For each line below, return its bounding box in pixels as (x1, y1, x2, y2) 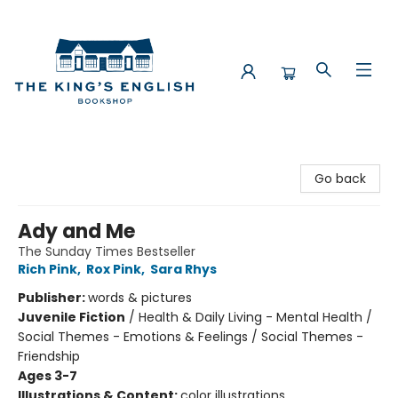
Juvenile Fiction (18, 308, 125, 326)
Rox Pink (86, 260, 141, 278)
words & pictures (88, 289, 192, 306)
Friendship (18, 347, 80, 365)
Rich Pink (18, 260, 77, 278)
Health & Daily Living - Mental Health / (139, 308, 372, 326)
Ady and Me (18, 218, 135, 245)
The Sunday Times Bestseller (18, 243, 195, 260)
